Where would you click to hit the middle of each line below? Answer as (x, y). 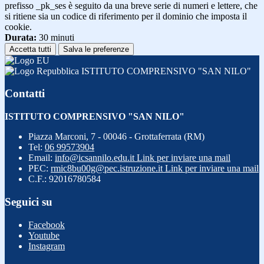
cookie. (18, 27)
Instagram (47, 246)
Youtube (44, 235)
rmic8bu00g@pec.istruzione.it (108, 169)
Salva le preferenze (96, 49)
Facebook (47, 225)
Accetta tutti (30, 49)
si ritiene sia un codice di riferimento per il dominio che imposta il (126, 16)
